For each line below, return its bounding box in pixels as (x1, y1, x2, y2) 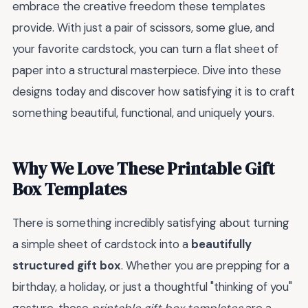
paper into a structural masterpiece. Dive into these (12, 63, 281, 78)
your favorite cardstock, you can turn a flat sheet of (12, 41, 278, 57)
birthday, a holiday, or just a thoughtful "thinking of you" (12, 279, 292, 295)
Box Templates (12, 177, 126, 201)
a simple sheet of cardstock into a (12, 236, 191, 252)
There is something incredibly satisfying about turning (12, 215, 289, 231)
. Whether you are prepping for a (121, 258, 289, 274)
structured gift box (12, 258, 121, 274)
